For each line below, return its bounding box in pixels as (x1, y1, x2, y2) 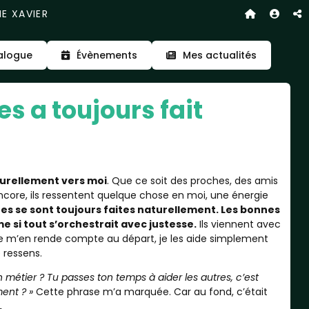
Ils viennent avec (196, 217, 281, 231)
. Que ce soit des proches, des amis (106, 174, 278, 188)
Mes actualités (183, 48, 257, 62)
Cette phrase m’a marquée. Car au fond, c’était (32, 285, 268, 299)
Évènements (77, 48, 137, 62)
